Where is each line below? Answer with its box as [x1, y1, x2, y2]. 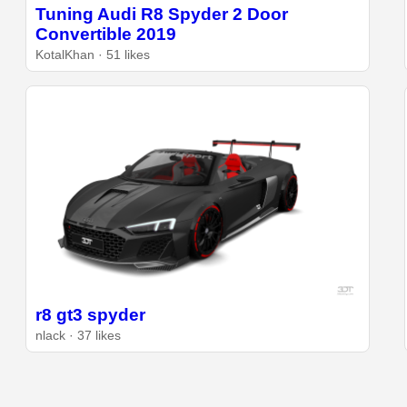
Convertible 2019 [35, 25, 177, 45]
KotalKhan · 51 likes [35, 48, 151, 63]
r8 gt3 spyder [35, 305, 146, 325]
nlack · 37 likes [35, 329, 122, 343]
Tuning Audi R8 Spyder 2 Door [35, 5, 289, 25]
